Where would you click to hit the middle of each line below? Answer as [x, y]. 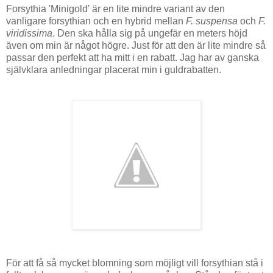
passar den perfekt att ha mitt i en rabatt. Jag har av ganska [133, 58]
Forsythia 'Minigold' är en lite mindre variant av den [115, 9]
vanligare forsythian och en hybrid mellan [96, 21]
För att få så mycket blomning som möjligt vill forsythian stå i [135, 263]
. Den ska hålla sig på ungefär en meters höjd [150, 34]
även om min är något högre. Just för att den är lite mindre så [136, 46]
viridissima [29, 34]
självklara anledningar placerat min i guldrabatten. [114, 70]
